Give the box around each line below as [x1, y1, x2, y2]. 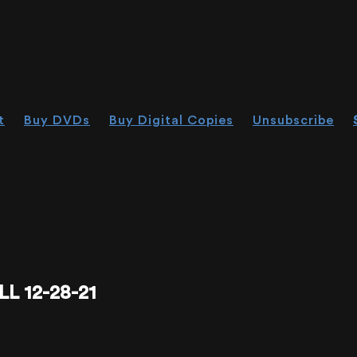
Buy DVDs [24, 114, 90, 127]
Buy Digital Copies [109, 114, 233, 127]
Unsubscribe [253, 114, 334, 127]
